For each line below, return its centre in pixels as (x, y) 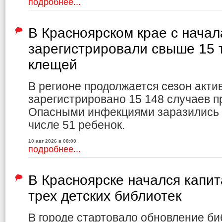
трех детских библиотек (105, 196)
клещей (53, 65)
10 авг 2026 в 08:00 (52, 141)
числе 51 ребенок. (77, 125)
